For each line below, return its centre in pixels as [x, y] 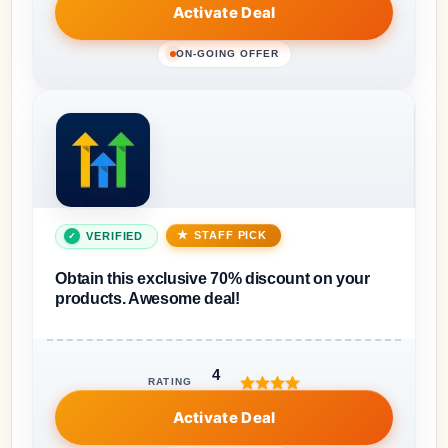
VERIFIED [115, 235]
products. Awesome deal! [147, 298]
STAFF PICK [231, 234]
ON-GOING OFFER [227, 53]
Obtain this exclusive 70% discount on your [212, 278]
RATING [170, 382]
